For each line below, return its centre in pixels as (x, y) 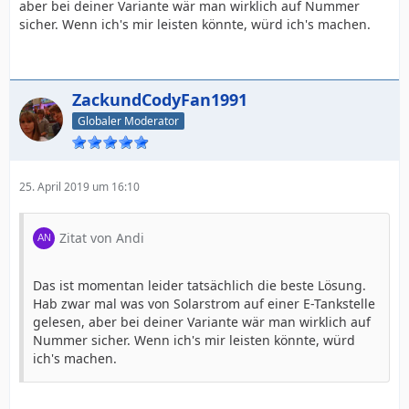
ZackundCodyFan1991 (160, 99)
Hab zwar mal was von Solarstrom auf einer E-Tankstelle (204, 303)
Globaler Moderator (128, 121)
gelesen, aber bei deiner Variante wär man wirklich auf (202, 321)
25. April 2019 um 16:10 (79, 186)
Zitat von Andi (102, 237)
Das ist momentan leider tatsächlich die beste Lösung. (199, 285)
